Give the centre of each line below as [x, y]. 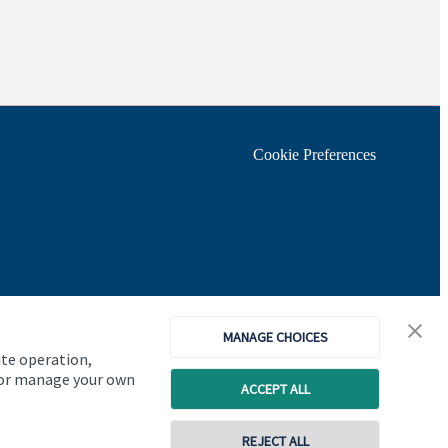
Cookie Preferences [314, 155]
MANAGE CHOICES [275, 337]
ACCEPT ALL [275, 389]
